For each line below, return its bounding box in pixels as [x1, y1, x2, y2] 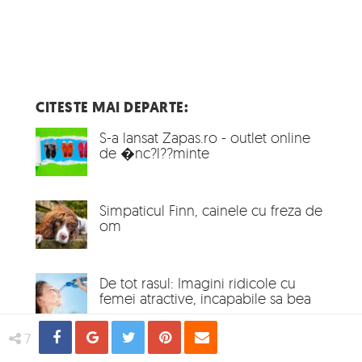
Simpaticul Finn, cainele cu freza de [99, 201, 322, 219]
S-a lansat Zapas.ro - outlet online [99, 128, 310, 146]
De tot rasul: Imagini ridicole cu [99, 274, 296, 292]
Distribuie [114, 328, 174, 347]
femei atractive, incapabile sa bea [99, 289, 311, 307]
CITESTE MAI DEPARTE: [36, 98, 188, 117]
